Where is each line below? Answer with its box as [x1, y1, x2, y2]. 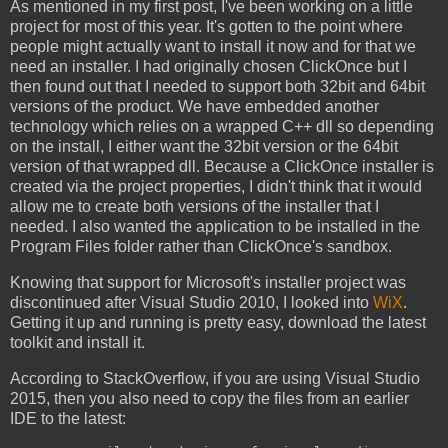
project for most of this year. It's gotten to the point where [10, 18, 403, 36]
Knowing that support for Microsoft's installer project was [10, 274, 406, 292]
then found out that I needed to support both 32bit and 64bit [10, 78, 425, 96]
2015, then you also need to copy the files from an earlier [10, 389, 409, 407]
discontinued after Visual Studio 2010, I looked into [10, 294, 373, 312]
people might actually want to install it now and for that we [10, 38, 416, 56]
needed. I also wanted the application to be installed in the [10, 218, 420, 236]
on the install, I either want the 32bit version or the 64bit [10, 138, 398, 156]
